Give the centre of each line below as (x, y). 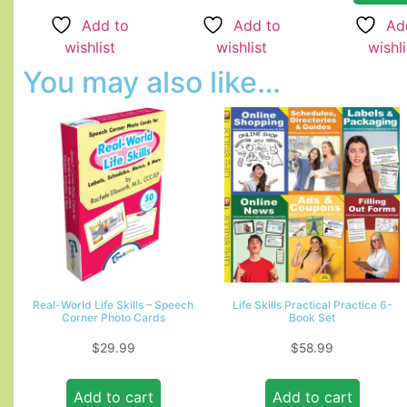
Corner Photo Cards (113, 318)
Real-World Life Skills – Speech (113, 305)
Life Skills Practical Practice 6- (312, 305)
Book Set (312, 318)
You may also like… (152, 83)
